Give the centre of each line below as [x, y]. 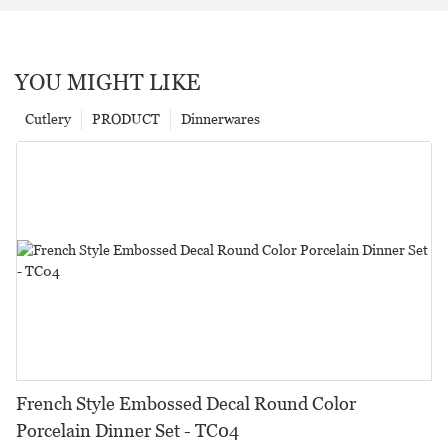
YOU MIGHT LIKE [107, 82]
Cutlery [48, 118]
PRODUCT [126, 118]
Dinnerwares [220, 118]
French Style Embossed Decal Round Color [186, 403]
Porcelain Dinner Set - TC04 [211, 430]
